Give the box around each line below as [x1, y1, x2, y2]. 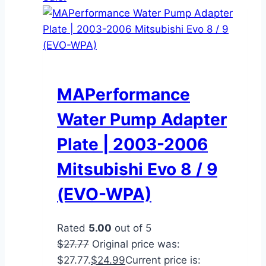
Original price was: [92, 237, 180, 250]
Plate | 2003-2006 [57, 134, 208, 154]
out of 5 [112, 221, 151, 234]
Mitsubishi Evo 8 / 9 [57, 159, 217, 179]
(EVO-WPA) [57, 183, 151, 204]
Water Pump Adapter [57, 109, 227, 129]
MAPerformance [57, 84, 190, 104]
